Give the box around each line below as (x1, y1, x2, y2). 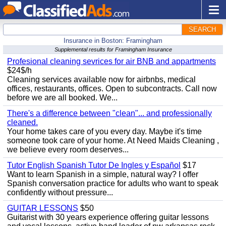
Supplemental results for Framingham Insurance (54, 46, 172, 52)
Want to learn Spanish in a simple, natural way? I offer (7, 170, 198, 179)
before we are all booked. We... (7, 93, 118, 102)
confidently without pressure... (7, 188, 113, 197)
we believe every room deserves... (7, 145, 129, 154)
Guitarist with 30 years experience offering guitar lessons (7, 213, 209, 221)
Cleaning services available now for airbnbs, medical (7, 75, 196, 84)
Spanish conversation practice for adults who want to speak (7, 179, 218, 188)
